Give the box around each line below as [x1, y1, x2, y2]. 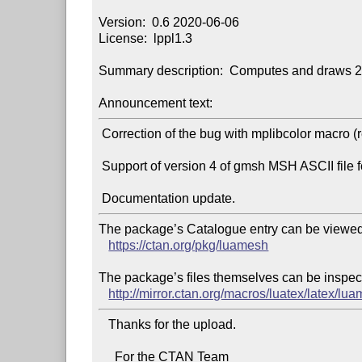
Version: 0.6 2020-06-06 [99, 15, 240, 29]
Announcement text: [99, 95, 213, 110]
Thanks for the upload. [99, 317, 109, 331]
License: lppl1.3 [99, 31, 193, 45]
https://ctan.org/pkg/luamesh [108, 238, 269, 252]
